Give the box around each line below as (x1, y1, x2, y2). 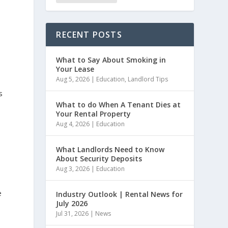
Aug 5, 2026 (56, 74, 90, 83)
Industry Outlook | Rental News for (56, 189, 183, 199)
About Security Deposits (56, 153, 142, 163)
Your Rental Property (56, 108, 131, 119)
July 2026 (56, 198, 88, 208)
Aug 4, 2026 (56, 119, 90, 128)
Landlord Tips (128, 74, 168, 83)
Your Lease (56, 64, 95, 74)
